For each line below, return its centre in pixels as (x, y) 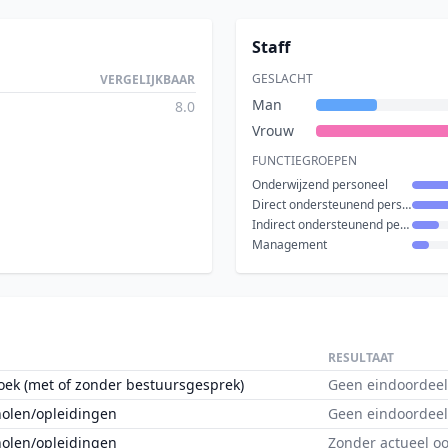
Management (289, 244)
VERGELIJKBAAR (147, 79)
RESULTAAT (361, 357)
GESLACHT (282, 78)
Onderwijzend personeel (320, 184)
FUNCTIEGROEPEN (304, 160)
